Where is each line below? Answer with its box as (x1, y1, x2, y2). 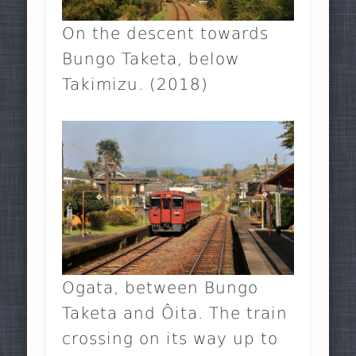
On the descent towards (62, 23, 269, 43)
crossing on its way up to (62, 329, 279, 349)
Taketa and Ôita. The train (62, 304, 288, 323)
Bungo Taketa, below (62, 48, 240, 68)
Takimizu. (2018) (62, 74, 209, 94)
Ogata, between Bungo (62, 278, 259, 298)
